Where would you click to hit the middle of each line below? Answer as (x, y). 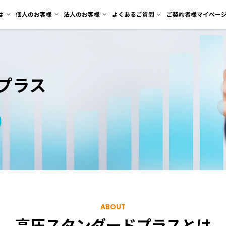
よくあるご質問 (133, 14)
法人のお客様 (82, 14)
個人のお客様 (34, 14)
